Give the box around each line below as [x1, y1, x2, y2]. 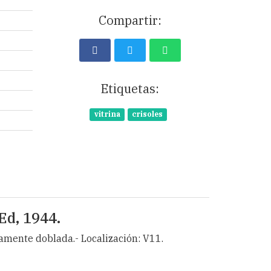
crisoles [131, 109, 163, 119]
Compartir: [98, 12, 162, 28]
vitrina [94, 109, 120, 119]
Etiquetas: [100, 80, 160, 97]
